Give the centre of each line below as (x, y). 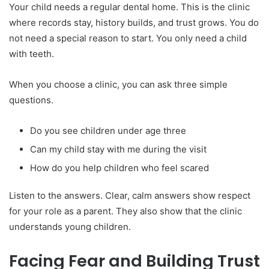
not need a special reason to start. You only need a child (128, 38)
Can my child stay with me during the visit (118, 149)
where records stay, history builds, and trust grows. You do (134, 22)
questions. (31, 100)
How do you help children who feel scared (119, 168)
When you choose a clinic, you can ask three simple (118, 84)
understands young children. (70, 226)
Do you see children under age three (108, 130)
